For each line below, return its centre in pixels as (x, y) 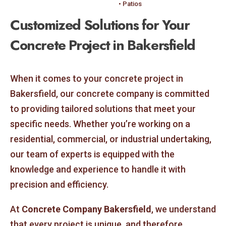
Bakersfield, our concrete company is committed (110, 94)
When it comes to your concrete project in (97, 79)
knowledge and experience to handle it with (98, 169)
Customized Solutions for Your (100, 25)
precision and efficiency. (59, 185)
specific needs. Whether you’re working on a (100, 124)
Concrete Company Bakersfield (87, 209)
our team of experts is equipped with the (92, 154)
